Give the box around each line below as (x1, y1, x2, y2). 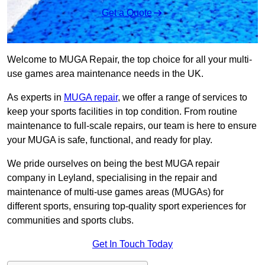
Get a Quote (101, 8, 152, 18)
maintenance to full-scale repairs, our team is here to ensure (7, 121, 257, 131)
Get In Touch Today (92, 239, 173, 250)
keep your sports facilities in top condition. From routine (7, 106, 237, 117)
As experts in (7, 92, 64, 103)
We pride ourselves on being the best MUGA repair (7, 159, 219, 169)
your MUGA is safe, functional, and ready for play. (7, 135, 212, 146)
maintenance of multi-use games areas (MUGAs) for (7, 187, 224, 198)
